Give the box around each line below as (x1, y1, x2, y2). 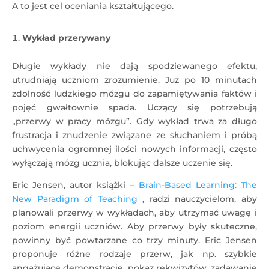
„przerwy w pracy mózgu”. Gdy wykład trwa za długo (12, 116, 257, 127)
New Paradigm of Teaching (12, 193, 138, 204)
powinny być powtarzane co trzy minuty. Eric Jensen (12, 235, 257, 246)
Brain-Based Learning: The (138, 180, 258, 190)
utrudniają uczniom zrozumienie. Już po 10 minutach (12, 74, 257, 85)
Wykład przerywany (22, 32, 110, 43)
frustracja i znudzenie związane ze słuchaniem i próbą (12, 130, 257, 141)
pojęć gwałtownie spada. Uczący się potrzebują (12, 102, 257, 113)
